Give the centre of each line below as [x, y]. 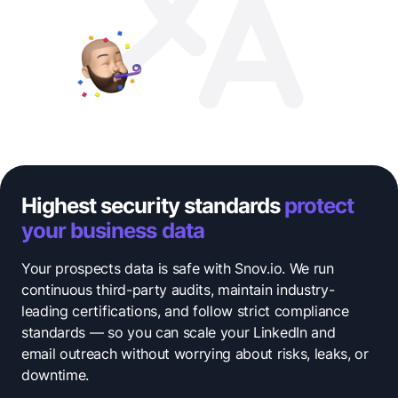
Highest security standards [153, 205]
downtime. [56, 374]
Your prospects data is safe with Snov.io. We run [178, 268]
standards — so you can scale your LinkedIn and [179, 332]
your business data [113, 230]
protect [319, 205]
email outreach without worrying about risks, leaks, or [195, 353]
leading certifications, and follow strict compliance [185, 310]
